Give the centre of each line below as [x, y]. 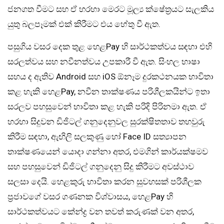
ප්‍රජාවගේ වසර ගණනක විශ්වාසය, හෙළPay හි [90, 196]
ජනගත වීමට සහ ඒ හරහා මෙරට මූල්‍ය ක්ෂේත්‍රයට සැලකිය [111, 9]
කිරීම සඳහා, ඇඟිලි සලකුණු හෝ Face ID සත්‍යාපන [97, 136]
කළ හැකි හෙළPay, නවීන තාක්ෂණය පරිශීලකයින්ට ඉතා [109, 91]
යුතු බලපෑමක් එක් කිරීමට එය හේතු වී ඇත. [84, 24]
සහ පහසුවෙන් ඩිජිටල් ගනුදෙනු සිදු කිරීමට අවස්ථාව [101, 166]
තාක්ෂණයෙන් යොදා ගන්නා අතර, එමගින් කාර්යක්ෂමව [108, 151]
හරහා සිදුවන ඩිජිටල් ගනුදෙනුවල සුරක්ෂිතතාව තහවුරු [106, 121]
